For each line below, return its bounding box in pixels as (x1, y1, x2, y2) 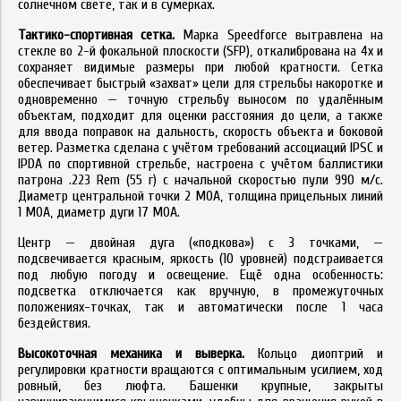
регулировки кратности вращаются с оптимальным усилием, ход (18, 362, 383, 378)
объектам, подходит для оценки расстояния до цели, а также (18, 107, 383, 124)
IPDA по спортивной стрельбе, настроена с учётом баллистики (18, 156, 383, 172)
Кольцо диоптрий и (244, 346, 383, 362)
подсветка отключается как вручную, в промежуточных (18, 283, 383, 299)
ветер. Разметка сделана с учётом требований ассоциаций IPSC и (18, 140, 383, 156)
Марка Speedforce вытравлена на (175, 27, 384, 43)
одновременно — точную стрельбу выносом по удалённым (18, 91, 383, 107)
